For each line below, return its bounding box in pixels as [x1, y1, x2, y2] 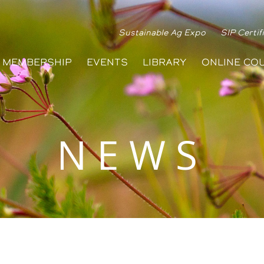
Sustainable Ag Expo [118, 27, 206, 38]
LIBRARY [143, 56, 187, 68]
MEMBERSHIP [2, 56, 72, 68]
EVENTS [87, 56, 128, 68]
